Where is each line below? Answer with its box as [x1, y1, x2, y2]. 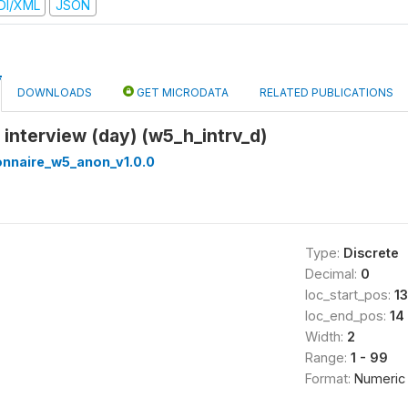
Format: [304, 370, 354, 386]
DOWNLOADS [17, 85, 92, 99]
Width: [304, 328, 347, 344]
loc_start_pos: [304, 286, 394, 302]
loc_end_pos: [304, 307, 390, 323]
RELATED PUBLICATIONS [260, 85, 393, 99]
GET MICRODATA [134, 85, 229, 99]
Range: [304, 349, 351, 365]
